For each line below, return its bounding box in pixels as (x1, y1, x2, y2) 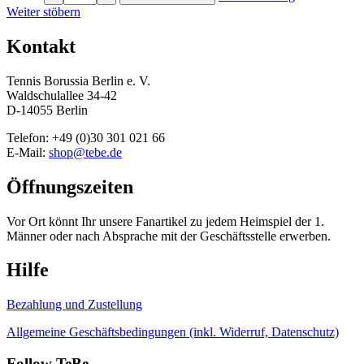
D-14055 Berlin (6, 102, 88, 117)
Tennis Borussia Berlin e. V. (6, 73, 150, 88)
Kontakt (6, 35, 76, 57)
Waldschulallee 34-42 (6, 88, 117, 102)
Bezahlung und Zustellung (6, 297, 142, 312)
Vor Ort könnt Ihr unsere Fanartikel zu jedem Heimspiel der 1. (6, 214, 324, 228)
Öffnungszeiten (6, 175, 133, 197)
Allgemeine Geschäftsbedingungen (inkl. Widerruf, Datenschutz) (6, 325, 339, 340)
